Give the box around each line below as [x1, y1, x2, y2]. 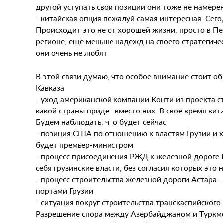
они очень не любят [36, 47, 107, 58]
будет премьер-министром [36, 139, 133, 150]
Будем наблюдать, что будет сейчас [36, 116, 166, 127]
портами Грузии [36, 185, 93, 196]
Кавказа [36, 82, 64, 93]
